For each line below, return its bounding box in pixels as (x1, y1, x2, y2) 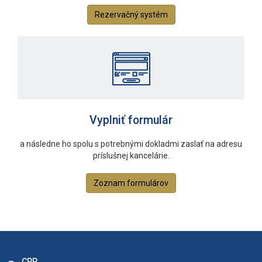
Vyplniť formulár (89, 113, 173, 127)
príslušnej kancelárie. (92, 151, 170, 160)
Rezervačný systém (94, 10, 168, 19)
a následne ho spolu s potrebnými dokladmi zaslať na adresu (20, 139, 242, 149)
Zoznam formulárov (94, 178, 168, 188)
